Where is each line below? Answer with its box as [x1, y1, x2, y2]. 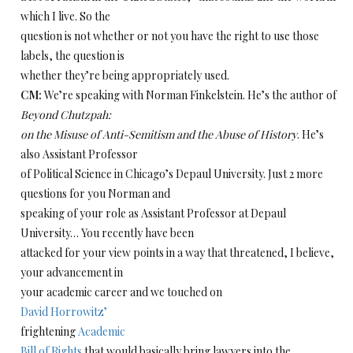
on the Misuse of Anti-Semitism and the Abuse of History [20, 127, 297, 142]
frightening [20, 324, 78, 339]
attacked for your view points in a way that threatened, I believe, [20, 245, 334, 260]
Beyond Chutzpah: [20, 107, 111, 122]
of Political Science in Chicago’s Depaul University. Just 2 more [20, 166, 323, 181]
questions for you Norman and [20, 186, 170, 201]
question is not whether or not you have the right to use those [20, 28, 319, 43]
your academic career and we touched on [20, 284, 222, 299]
